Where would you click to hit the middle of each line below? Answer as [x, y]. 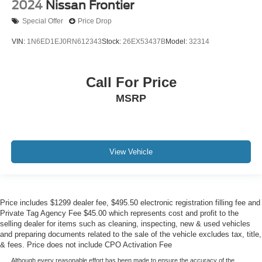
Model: [177, 42]
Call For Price [131, 82]
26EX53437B [144, 42]
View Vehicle [131, 152]
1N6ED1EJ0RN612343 [64, 42]
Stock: [112, 42]
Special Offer [43, 21]
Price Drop [95, 21]
